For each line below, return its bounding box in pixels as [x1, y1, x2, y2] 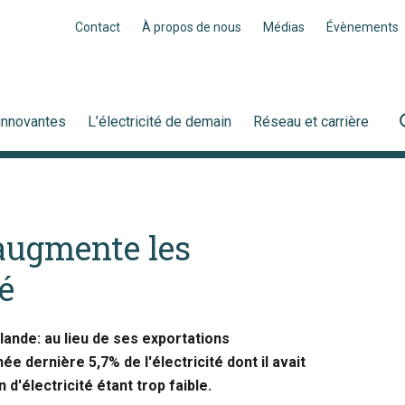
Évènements [326, 20, 399, 34]
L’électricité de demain [88, 113, 231, 130]
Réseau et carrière [253, 113, 369, 130]
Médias [263, 20, 305, 34]
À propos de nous [142, 20, 241, 34]
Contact [75, 20, 120, 34]
